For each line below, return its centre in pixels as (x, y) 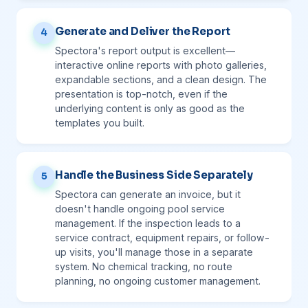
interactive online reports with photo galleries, (161, 65)
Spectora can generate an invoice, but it (148, 194)
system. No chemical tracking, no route (144, 266)
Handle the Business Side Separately (154, 175)
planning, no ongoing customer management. (158, 281)
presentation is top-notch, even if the (141, 94)
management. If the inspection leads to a (148, 223)
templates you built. (100, 123)
